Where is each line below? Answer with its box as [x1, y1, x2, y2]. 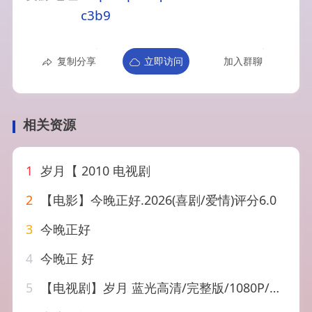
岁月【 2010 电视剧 [37, 162, 151, 180]
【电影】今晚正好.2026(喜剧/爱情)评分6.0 [37, 192, 277, 209]
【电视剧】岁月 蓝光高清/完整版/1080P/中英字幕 [37, 279, 270, 297]
